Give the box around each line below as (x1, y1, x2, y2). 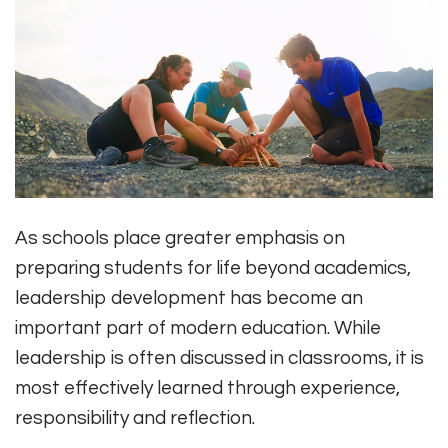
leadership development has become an (15, 288, 363, 309)
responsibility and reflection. (15, 408, 255, 429)
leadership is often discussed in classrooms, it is (15, 348, 424, 369)
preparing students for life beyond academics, (15, 258, 411, 279)
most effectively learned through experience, (15, 378, 400, 399)
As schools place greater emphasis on (15, 228, 345, 249)
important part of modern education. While (15, 318, 381, 339)
